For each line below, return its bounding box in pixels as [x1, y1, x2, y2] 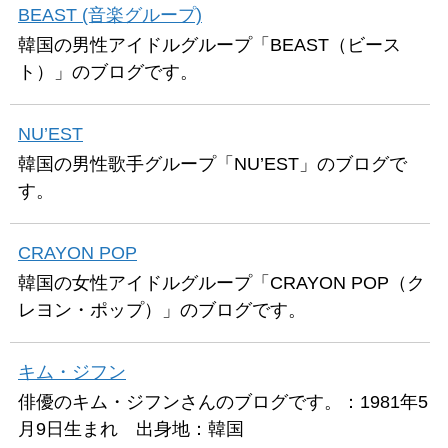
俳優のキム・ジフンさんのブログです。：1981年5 [18, 392, 428, 412]
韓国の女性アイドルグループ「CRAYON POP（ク [18, 273, 425, 293]
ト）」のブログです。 [18, 62, 198, 82]
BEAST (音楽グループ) [18, 5, 202, 25]
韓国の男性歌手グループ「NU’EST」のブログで [18, 154, 407, 174]
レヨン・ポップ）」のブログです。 [18, 300, 306, 320]
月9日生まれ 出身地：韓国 [18, 419, 244, 439]
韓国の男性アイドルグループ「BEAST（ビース [18, 35, 401, 55]
